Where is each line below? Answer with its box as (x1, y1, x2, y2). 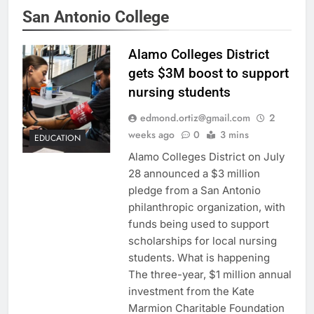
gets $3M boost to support (128, 65, 289, 82)
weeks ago (128, 128, 175, 142)
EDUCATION (34, 131, 81, 144)
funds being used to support (128, 217, 269, 231)
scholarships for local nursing (128, 234, 277, 248)
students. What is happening (128, 251, 270, 265)
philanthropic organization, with (128, 200, 285, 214)
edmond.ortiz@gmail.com (139, 111, 250, 125)
